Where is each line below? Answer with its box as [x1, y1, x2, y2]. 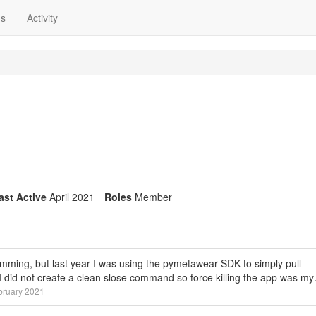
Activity [27, 11, 58, 25]
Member [135, 190, 172, 204]
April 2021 [49, 190, 95, 204]
